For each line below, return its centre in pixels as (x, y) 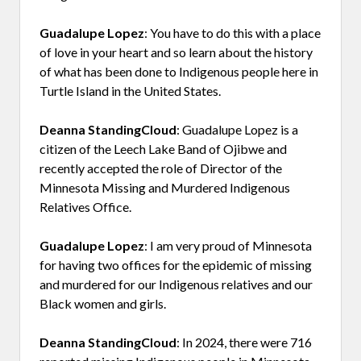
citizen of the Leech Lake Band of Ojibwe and (163, 148)
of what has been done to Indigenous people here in (179, 71)
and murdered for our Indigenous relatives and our (176, 284)
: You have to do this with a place (232, 32)
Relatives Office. (85, 206)
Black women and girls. (103, 303)
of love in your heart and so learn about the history (176, 52)
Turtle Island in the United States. (130, 90)
